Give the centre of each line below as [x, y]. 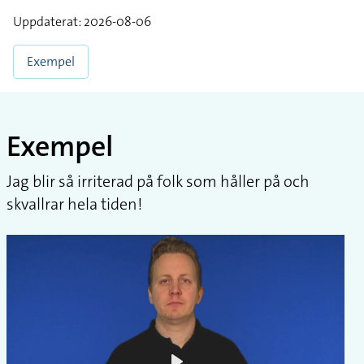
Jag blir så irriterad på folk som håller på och [158, 181]
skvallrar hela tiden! [74, 204]
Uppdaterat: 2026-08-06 [82, 21]
